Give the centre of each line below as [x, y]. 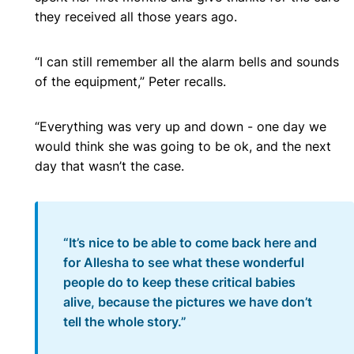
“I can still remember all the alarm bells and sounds [187, 62]
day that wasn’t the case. [109, 166]
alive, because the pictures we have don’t [188, 302]
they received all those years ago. [136, 17]
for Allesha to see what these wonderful [184, 263]
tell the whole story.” [126, 322]
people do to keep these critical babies [179, 282]
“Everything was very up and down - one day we [181, 127]
